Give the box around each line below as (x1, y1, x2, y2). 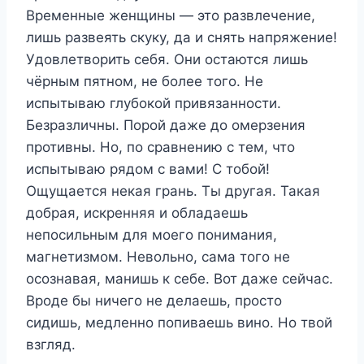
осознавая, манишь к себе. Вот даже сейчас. (26, 271, 333, 287)
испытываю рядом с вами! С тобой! (26, 161, 270, 177)
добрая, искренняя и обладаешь (26, 205, 248, 221)
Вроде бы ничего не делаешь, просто (26, 292, 282, 309)
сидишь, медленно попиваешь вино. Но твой (26, 314, 332, 331)
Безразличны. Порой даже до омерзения (26, 117, 305, 133)
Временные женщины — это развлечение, (26, 7, 315, 24)
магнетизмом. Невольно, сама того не (26, 249, 290, 265)
